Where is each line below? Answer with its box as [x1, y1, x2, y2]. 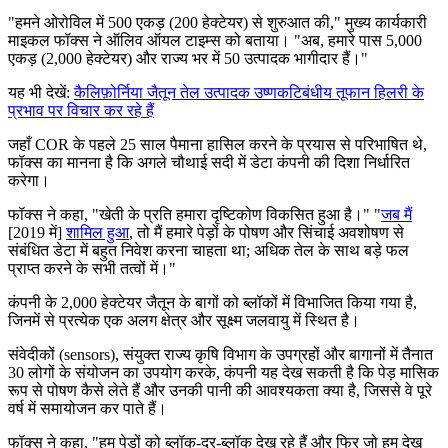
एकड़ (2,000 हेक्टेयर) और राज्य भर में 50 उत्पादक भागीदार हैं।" [8, 49, 368, 67]
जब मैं [381, 205, 412, 223]
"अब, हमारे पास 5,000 [294, 31, 422, 49]
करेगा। [8, 171, 50, 189]
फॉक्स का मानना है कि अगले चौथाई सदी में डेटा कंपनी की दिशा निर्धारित [8, 153, 410, 171]
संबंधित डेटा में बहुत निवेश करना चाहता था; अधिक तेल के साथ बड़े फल [8, 241, 409, 259]
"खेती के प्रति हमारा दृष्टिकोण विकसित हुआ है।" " [92, 205, 381, 223]
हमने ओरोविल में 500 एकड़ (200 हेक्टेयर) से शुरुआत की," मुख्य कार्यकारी [15, 13, 427, 31]
